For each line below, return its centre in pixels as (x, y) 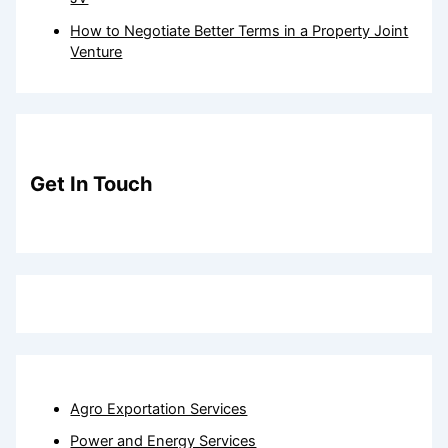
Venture (96, 52)
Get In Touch (92, 183)
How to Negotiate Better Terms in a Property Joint (239, 31)
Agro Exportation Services (159, 408)
